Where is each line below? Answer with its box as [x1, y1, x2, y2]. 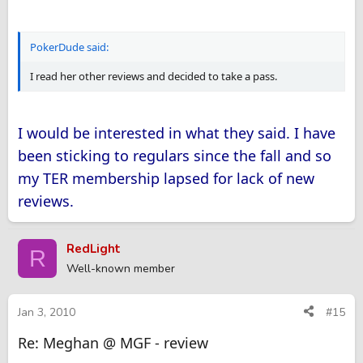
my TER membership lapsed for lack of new [18, 169, 314, 189]
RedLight [66, 241, 121, 258]
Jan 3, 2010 [18, 304, 75, 320]
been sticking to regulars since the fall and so [18, 146, 331, 166]
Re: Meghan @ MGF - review [18, 332, 208, 352]
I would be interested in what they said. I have [18, 123, 335, 143]
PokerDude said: [30, 40, 109, 55]
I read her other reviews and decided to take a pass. [30, 69, 277, 84]
